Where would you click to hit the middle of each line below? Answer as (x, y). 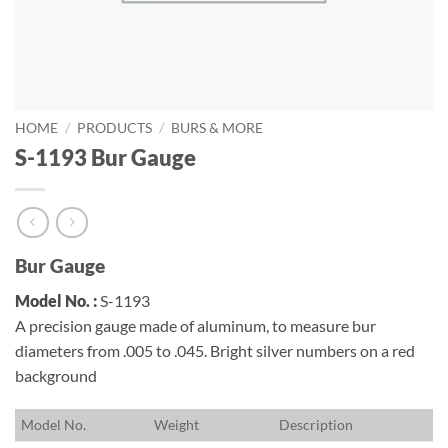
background (56, 376)
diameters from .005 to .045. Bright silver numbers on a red (215, 351)
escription (322, 424)
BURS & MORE (217, 128)
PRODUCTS (115, 128)
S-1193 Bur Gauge (105, 157)
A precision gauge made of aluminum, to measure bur (195, 326)
